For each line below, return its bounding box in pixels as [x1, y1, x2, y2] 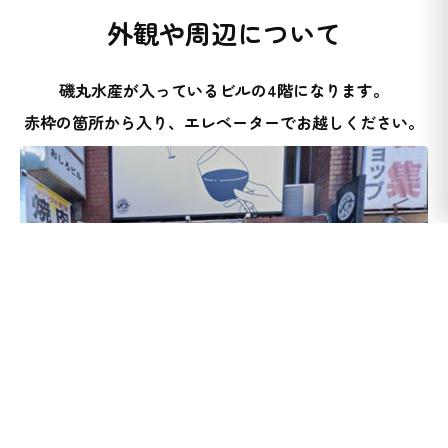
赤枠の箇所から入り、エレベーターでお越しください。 [24, 110, 424, 135]
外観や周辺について [107, 14, 341, 52]
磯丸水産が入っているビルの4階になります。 [59, 78, 389, 103]
